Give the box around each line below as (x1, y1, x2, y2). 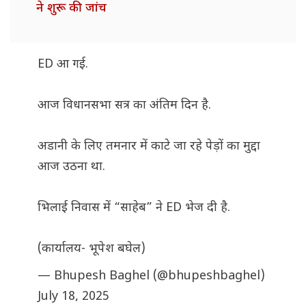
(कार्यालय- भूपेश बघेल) (38, 241, 145, 258)
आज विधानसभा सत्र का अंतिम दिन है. (38, 98, 211, 114)
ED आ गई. (38, 57, 88, 73)
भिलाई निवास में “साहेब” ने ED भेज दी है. (38, 200, 230, 217)
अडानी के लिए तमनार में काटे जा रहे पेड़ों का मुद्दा (38, 139, 260, 155)
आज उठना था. (38, 159, 105, 176)
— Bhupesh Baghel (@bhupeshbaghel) (38, 268, 265, 285)
